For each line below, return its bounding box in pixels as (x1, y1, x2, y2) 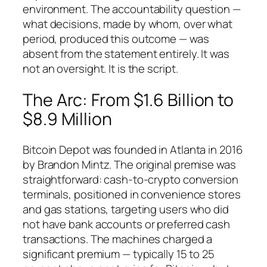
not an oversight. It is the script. (23, 61, 178, 77)
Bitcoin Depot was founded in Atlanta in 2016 (23, 142, 243, 158)
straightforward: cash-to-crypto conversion (23, 172, 238, 188)
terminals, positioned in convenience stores (23, 187, 241, 203)
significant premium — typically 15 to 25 (23, 246, 215, 262)
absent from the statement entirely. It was (23, 46, 229, 62)
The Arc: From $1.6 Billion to (23, 88, 234, 111)
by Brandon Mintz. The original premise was (23, 157, 236, 173)
